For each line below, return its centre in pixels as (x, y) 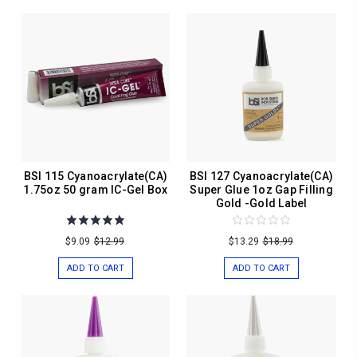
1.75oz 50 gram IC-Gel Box (96, 190)
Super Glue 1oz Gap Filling (261, 190)
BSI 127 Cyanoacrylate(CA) (261, 177)
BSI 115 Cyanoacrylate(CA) (96, 177)
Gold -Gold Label (261, 204)
